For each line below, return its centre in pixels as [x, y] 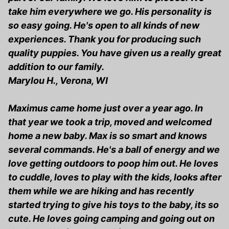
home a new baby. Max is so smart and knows [108, 136]
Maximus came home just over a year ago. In [106, 108]
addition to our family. [56, 67]
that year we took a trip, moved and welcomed [110, 122]
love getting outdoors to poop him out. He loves [113, 164]
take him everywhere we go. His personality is [110, 12]
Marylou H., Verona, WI [58, 81]
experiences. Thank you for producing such [105, 39]
